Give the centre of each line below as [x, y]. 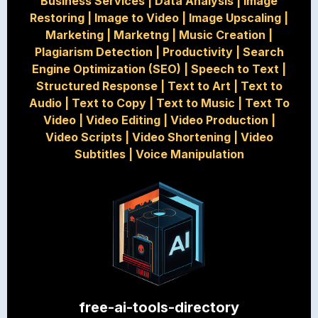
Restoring [57, 18]
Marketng [141, 35]
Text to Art [199, 86]
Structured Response [97, 86]
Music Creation [222, 35]
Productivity [197, 52]
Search [263, 52]
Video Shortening [181, 137]
